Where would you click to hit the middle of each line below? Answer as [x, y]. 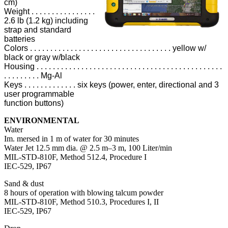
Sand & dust [24, 184]
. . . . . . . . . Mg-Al [33, 76]
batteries [20, 39]
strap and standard [38, 30]
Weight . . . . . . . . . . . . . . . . [49, 12]
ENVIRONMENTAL [42, 121]
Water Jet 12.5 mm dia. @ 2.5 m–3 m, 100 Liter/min [88, 148]
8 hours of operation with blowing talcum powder [84, 193]
